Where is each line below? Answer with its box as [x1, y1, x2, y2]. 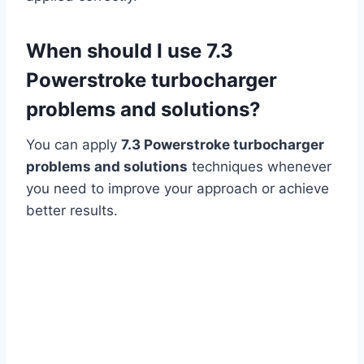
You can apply [26, 136, 121, 153]
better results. [26, 201, 118, 219]
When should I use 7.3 [26, 38, 233, 63]
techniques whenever [188, 158, 331, 175]
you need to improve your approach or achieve [26, 180, 329, 197]
